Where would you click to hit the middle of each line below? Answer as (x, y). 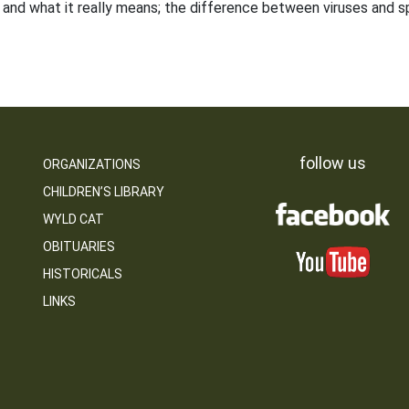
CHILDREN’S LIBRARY (103, 192)
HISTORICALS (82, 274)
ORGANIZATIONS (91, 164)
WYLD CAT (73, 219)
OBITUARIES (79, 246)
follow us (332, 163)
